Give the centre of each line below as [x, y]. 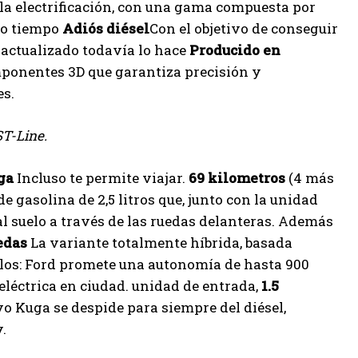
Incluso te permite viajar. [99, 177]
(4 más [310, 177]
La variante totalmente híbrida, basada [160, 242]
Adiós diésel [106, 28]
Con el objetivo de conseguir [244, 28]
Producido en [235, 50]
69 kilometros [235, 177]
